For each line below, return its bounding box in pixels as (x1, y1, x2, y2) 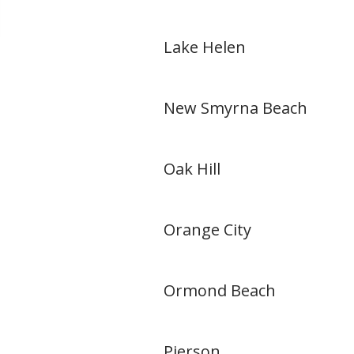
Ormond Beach (164, 280, 276, 301)
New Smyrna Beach (164, 97, 307, 119)
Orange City (164, 219, 251, 240)
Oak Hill (164, 158, 220, 179)
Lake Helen (164, 36, 246, 58)
